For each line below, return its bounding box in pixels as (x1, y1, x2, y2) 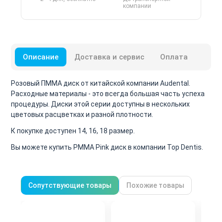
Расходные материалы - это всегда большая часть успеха (11, 89, 205, 98)
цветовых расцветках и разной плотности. (11, 110, 153, 118)
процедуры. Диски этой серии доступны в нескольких (11, 100, 190, 108)
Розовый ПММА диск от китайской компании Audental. (11, 79, 190, 87)
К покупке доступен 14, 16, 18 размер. (11, 126, 136, 135)
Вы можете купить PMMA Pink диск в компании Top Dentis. (11, 143, 203, 151)
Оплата (160, 52, 188, 61)
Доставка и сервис (74, 52, 144, 61)
